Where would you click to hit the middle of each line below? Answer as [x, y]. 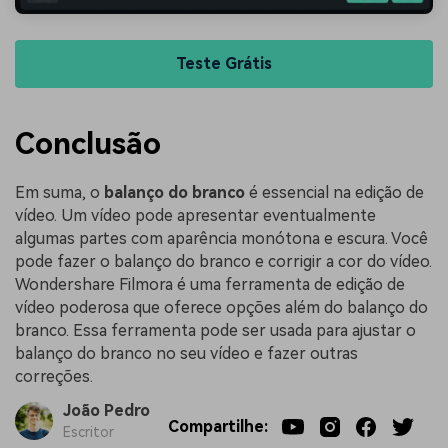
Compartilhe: [217, 426]
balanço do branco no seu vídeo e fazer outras [186, 354]
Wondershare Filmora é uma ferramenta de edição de [210, 285]
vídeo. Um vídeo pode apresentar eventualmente [195, 216]
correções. [54, 377]
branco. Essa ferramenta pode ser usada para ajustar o [215, 331]
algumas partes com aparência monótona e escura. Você [221, 239]
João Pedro [106, 411]
